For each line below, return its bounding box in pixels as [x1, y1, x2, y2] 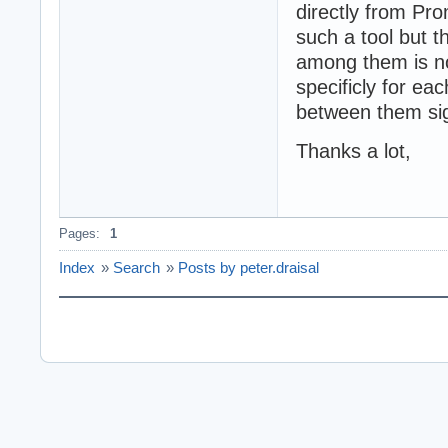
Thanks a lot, [296, 139, 411, 162]
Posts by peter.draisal [178, 258, 319, 276]
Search [113, 258, 160, 276]
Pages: [59, 225, 100, 241]
